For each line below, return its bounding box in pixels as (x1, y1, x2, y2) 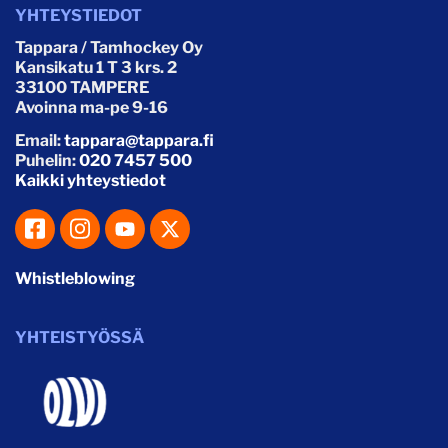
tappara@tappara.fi (64, 130, 214, 150)
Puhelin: (15, 150, 79, 170)
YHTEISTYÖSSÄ (15, 327, 144, 347)
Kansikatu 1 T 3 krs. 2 (15, 57, 177, 77)
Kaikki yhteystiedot (15, 170, 166, 190)
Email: (15, 130, 64, 150)
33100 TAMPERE (15, 77, 149, 97)
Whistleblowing (15, 268, 135, 288)
